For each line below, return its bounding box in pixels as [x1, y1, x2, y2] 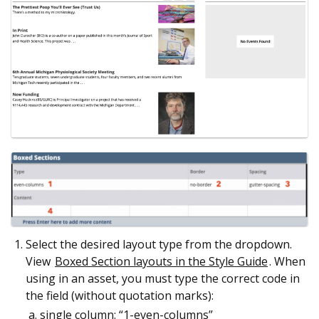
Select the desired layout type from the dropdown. [26, 236, 292, 252]
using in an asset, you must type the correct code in [26, 270, 300, 286]
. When [269, 253, 305, 269]
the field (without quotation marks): [26, 287, 214, 303]
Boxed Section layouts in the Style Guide [55, 253, 268, 269]
